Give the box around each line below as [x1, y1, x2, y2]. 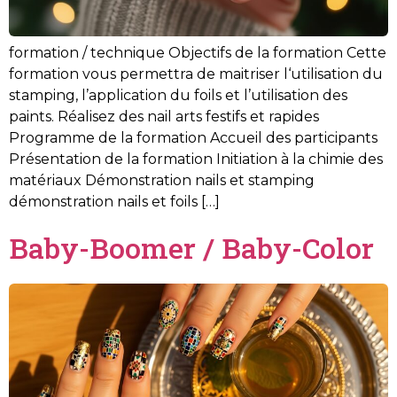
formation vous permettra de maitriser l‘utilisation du [9, 66, 383, 83]
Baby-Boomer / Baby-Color [9, 229, 374, 268]
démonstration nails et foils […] [9, 193, 220, 211]
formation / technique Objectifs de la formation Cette [9, 44, 386, 62]
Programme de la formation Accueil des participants [9, 129, 378, 147]
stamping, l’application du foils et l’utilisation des [9, 87, 347, 105]
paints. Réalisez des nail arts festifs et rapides [9, 108, 319, 126]
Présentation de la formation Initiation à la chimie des [9, 151, 383, 168]
